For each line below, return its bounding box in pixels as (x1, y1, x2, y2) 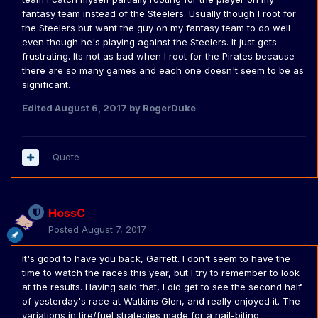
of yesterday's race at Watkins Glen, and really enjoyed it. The (22, 295, 300, 307)
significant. (22, 79, 70, 91)
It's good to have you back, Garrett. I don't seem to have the (22, 253, 290, 265)
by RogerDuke (127, 102, 196, 114)
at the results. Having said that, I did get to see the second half (22, 281, 302, 293)
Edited (22, 102, 55, 114)
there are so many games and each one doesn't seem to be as (22, 65, 304, 77)
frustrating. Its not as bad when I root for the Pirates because (22, 50, 295, 62)
